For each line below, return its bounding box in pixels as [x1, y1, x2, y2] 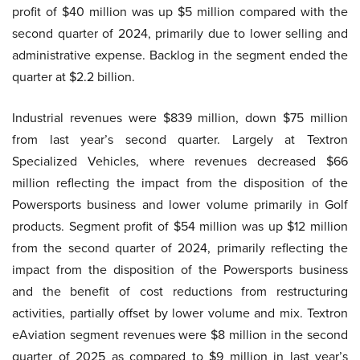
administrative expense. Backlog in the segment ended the [12, 46, 348, 65]
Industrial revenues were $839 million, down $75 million [12, 108, 348, 128]
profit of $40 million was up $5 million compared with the [12, 2, 348, 22]
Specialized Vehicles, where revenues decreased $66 [12, 152, 348, 171]
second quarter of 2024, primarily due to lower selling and [12, 24, 348, 43]
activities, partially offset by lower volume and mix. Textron [12, 304, 348, 323]
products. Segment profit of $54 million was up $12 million [12, 217, 348, 236]
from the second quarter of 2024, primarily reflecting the [12, 239, 348, 258]
